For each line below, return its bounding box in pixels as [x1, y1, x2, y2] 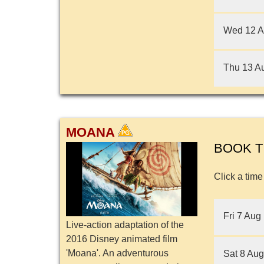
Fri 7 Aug [223, 211, 261, 222]
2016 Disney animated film [66, 234, 177, 245]
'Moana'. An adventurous [66, 248, 169, 259]
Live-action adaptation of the [66, 220, 184, 230]
